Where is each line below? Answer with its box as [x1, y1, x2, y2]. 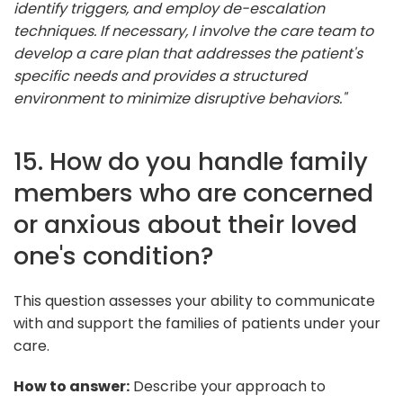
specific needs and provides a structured [13, 65, 307, 86]
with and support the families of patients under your [13, 312, 381, 334]
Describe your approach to [130, 375, 326, 397]
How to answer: [13, 375, 130, 397]
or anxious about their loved [13, 206, 357, 242]
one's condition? [13, 237, 214, 273]
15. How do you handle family [13, 143, 368, 179]
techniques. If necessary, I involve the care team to [13, 20, 373, 41]
